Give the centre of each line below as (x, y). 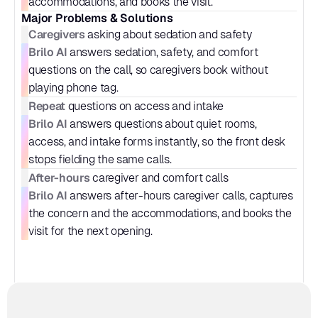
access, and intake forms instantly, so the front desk (157, 142)
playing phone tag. (73, 88)
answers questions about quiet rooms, (162, 124)
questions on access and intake (145, 106)
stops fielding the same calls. (100, 159)
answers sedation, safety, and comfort (163, 52)
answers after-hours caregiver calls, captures (180, 196)
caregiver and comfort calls (159, 178)
